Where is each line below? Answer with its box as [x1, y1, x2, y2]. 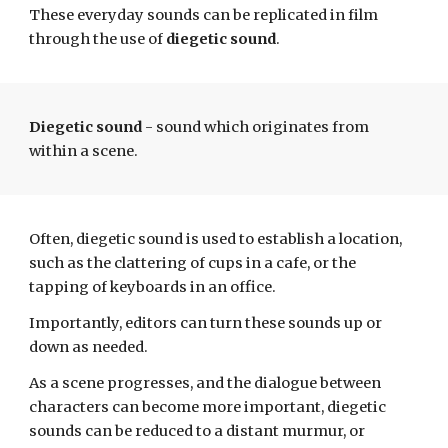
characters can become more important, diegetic [29, 398, 387, 416]
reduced [135, 422, 194, 440]
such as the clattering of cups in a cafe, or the [29, 254, 357, 272]
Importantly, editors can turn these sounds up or [29, 314, 383, 332]
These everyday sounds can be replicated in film [29, 6, 379, 24]
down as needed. [29, 338, 152, 356]
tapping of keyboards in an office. [29, 278, 280, 296]
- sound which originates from [145, 118, 370, 136]
